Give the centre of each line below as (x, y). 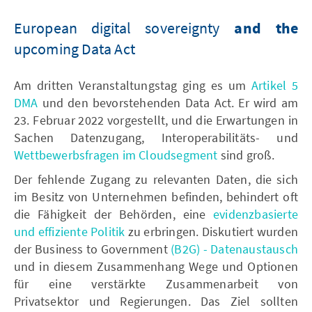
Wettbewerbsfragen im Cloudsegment (116, 155)
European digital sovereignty (117, 28)
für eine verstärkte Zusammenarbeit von (156, 283)
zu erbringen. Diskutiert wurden (211, 231)
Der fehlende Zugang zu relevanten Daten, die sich (156, 179)
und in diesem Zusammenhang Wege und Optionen (156, 266)
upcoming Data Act (75, 48)
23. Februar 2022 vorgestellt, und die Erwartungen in (156, 120)
